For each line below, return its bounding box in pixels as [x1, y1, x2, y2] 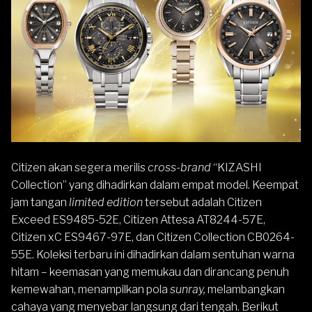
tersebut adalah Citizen [143, 196, 262, 209]
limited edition [69, 196, 143, 209]
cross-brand [148, 161, 211, 174]
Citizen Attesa [123, 213, 194, 226]
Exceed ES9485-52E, [11, 213, 123, 226]
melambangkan [208, 283, 285, 296]
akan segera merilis [46, 161, 148, 174]
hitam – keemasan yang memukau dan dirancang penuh [11, 265, 289, 279]
